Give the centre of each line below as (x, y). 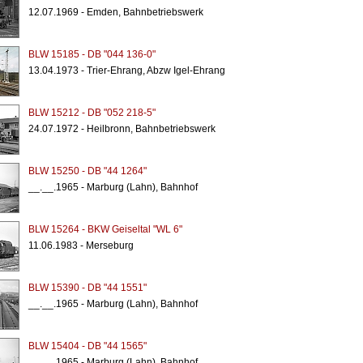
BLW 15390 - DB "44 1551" (87, 288)
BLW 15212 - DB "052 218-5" (92, 113)
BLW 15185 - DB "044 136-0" (92, 54)
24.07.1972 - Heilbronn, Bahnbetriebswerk (122, 129)
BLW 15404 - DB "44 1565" (87, 346)
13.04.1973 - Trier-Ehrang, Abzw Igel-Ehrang (126, 70)
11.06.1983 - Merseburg (81, 246)
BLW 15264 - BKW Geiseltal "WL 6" (105, 229)
